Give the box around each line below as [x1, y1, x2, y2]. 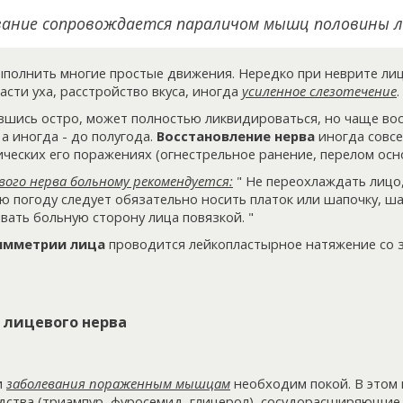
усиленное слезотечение [242, 82, 397, 101]
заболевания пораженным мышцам [6, 373, 230, 392]
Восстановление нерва [157, 127, 315, 146]
